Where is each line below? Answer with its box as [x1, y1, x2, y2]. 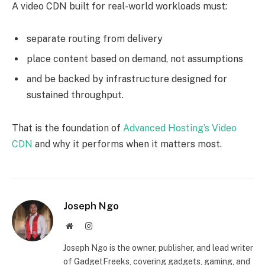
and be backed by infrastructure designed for [27, 73, 227, 85]
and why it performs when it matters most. [33, 138, 222, 150]
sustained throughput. [27, 89, 124, 101]
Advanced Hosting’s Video [123, 122, 237, 134]
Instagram [92, 221, 125, 230]
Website [72, 221, 99, 230]
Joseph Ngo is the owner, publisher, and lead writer [63, 243, 253, 253]
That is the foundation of [12, 122, 123, 134]
